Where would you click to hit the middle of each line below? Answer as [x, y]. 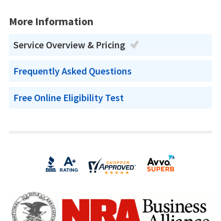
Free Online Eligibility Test [69, 98]
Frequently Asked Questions [73, 71]
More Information [51, 21]
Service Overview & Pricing [70, 45]
